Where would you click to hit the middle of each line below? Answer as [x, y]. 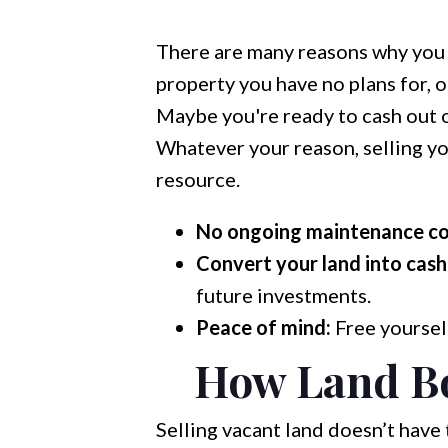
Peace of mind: [263, 327]
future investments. [283, 295]
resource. [197, 179]
